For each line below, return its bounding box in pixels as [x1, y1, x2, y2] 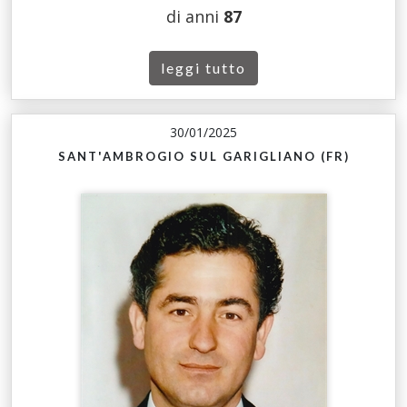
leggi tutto [161, 59, 246, 77]
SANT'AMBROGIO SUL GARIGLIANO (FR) [57, 149, 350, 164]
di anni [165, 5, 223, 28]
